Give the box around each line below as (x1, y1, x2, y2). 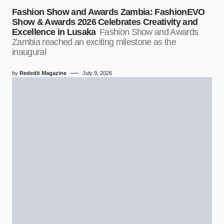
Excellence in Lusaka (12, 27, 96, 37)
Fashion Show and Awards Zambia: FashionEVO (12, 7, 205, 17)
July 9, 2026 (82, 70, 112, 76)
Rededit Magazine (19, 70, 66, 76)
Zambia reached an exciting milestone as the (12, 37, 176, 47)
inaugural (12, 47, 46, 57)
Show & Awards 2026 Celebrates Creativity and (12, 17, 198, 27)
